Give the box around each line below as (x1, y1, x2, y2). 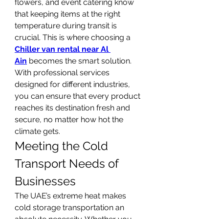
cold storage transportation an (15, 203, 124, 212)
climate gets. (15, 127, 60, 136)
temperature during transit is (15, 21, 117, 30)
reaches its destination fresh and (15, 103, 130, 112)
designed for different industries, (15, 80, 130, 89)
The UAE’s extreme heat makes (15, 191, 126, 200)
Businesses (15, 174, 76, 188)
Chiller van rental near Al (15, 44, 109, 54)
